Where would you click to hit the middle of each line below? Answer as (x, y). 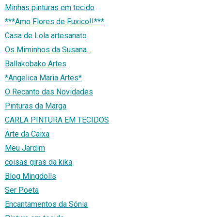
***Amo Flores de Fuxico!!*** (54, 22)
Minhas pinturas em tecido (50, 8)
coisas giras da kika (39, 162)
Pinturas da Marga (36, 106)
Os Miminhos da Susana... (48, 50)
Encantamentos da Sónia (46, 204)
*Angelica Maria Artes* (43, 78)
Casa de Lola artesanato (46, 36)
